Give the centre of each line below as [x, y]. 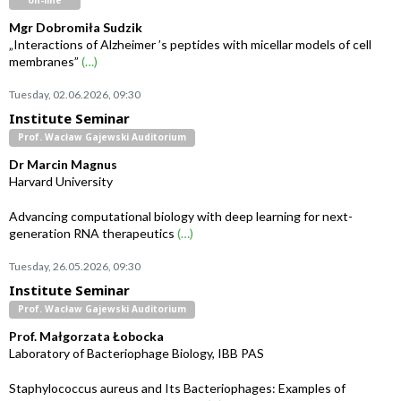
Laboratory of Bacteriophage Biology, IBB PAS [137, 353]
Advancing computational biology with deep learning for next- [181, 216]
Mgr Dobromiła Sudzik [76, 27]
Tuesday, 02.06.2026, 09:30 [75, 94]
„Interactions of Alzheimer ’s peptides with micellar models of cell [190, 44]
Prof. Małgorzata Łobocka [86, 336]
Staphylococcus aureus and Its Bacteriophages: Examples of [177, 388]
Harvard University [61, 181]
